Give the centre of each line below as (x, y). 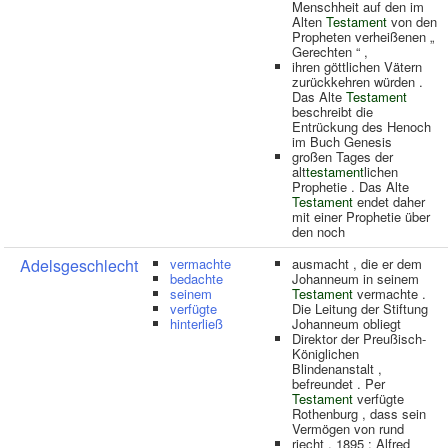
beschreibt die (332, 111)
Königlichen (325, 353)
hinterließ (196, 323)
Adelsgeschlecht (79, 265)
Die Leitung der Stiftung (360, 308)
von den (412, 21)
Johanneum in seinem (355, 278)
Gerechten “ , (330, 51)
